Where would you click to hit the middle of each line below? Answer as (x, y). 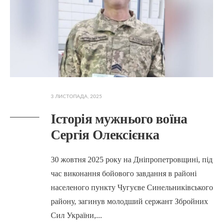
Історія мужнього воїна (119, 119)
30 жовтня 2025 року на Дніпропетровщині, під (131, 160)
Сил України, (73, 216)
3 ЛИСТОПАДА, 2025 (76, 97)
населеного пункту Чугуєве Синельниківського (132, 188)
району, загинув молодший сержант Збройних (129, 202)
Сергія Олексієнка (105, 135)
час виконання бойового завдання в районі (123, 174)
